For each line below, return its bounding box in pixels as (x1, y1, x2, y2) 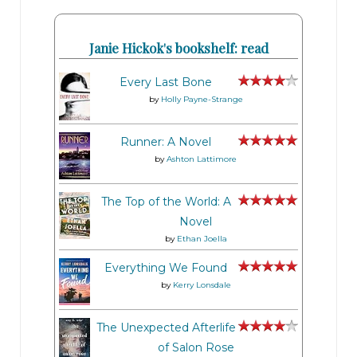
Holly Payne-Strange (160, 93, 243, 104)
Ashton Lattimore (167, 153, 237, 164)
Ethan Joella (176, 233, 227, 244)
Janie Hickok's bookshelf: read (88, 38, 269, 57)
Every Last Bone (120, 74, 212, 89)
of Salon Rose (157, 339, 234, 355)
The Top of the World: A (100, 194, 231, 209)
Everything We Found (104, 260, 227, 275)
